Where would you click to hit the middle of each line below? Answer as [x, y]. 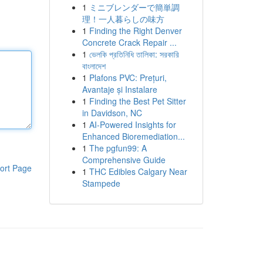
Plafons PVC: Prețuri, [128, 77]
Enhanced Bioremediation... [133, 136]
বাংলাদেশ [94, 66]
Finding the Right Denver [135, 31]
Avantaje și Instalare [119, 89]
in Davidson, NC [112, 113]
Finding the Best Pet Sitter [137, 101]
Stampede [101, 183]
